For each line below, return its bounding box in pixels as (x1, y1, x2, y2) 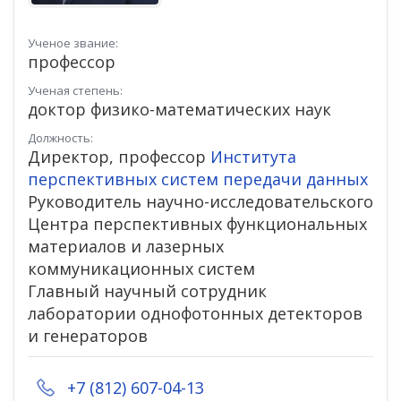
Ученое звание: (28, 34, 118, 51)
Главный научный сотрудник (28, 279, 267, 302)
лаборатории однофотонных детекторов (28, 302, 363, 324)
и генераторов (28, 324, 148, 346)
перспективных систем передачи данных (28, 167, 368, 190)
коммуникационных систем (28, 257, 255, 279)
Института (210, 145, 296, 167)
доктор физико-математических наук (28, 98, 331, 120)
